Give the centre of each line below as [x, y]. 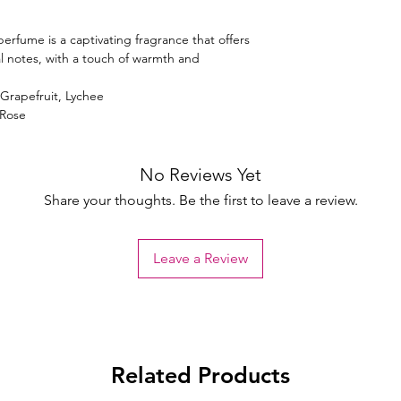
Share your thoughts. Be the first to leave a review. [200, 200]
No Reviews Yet [200, 175]
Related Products [200, 375]
